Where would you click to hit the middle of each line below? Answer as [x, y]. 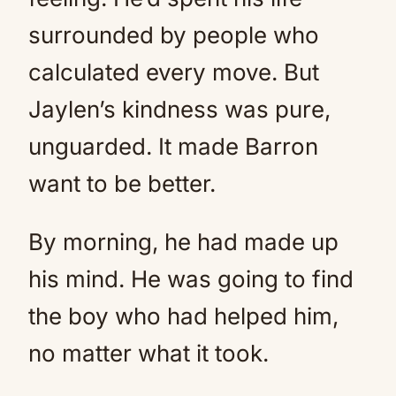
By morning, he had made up [183, 242]
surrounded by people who [174, 35]
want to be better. [122, 183]
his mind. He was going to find [191, 279]
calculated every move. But [174, 72]
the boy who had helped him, [183, 316]
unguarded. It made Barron [173, 146]
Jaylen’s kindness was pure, [179, 109]
